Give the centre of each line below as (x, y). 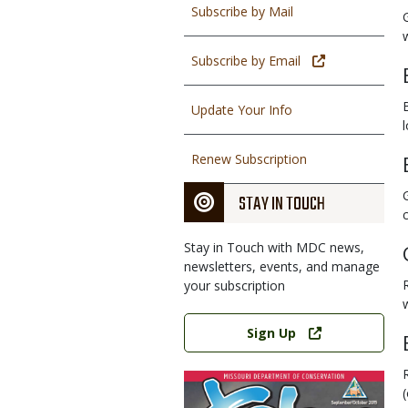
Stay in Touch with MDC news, (274, 247)
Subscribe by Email (246, 61)
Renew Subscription (249, 159)
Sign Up (272, 333)
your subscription (235, 286)
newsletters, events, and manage (282, 266)
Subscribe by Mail (242, 11)
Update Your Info (242, 110)
